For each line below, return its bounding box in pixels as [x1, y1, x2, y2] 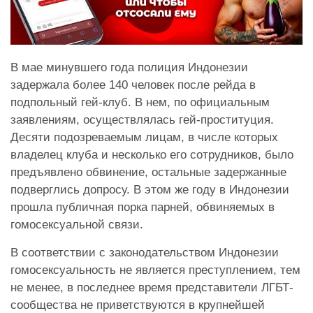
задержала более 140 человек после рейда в [10, 78, 256, 92]
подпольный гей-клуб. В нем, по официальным [10, 96, 270, 110]
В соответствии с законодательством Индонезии [10, 246, 279, 260]
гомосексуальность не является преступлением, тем [10, 263, 300, 277]
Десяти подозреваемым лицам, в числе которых [10, 131, 278, 145]
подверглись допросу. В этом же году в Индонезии [10, 183, 289, 197]
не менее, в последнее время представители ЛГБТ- [10, 281, 293, 295]
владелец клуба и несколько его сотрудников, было [10, 148, 293, 162]
